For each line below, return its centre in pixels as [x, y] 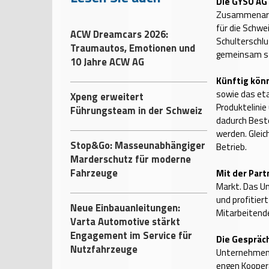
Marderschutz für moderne [131, 159]
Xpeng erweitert [107, 96]
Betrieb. [231, 147]
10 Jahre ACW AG [107, 62]
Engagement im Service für [131, 235]
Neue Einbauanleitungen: [125, 207]
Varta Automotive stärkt [125, 221]
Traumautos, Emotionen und [133, 48]
